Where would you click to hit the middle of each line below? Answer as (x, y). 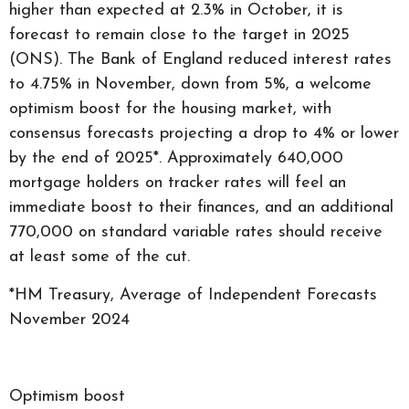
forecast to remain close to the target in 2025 (179, 35)
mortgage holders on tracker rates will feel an (178, 183)
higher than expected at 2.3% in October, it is (176, 10)
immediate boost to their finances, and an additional (201, 208)
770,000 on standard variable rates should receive (196, 232)
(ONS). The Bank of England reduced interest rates (200, 60)
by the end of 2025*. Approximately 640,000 (176, 158)
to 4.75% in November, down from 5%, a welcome (190, 84)
